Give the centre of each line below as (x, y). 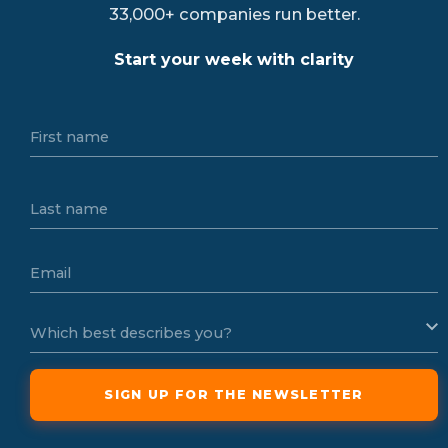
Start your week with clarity (234, 59)
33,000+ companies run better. (234, 13)
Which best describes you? (131, 332)
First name (69, 136)
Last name (69, 208)
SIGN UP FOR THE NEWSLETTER (234, 394)
